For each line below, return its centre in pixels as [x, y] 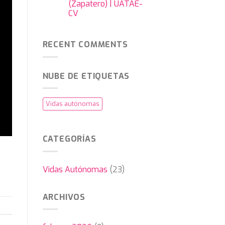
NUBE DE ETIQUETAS [86, 76]
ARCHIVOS [64, 197]
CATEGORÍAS [69, 139]
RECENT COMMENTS [85, 45]
